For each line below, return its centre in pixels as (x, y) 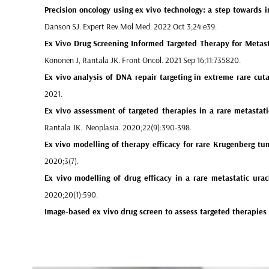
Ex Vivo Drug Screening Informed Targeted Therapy (137, 43)
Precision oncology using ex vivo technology (123, 10)
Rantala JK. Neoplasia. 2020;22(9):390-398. (118, 127)
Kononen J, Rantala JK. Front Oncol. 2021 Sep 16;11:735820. (142, 60)
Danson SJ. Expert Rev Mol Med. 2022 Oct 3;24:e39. (130, 26)
